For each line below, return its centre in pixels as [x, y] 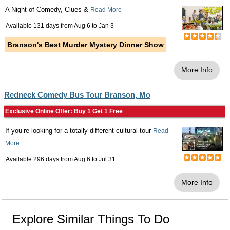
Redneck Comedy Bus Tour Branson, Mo [77, 95]
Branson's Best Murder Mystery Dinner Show [85, 45]
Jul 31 [107, 159]
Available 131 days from [40, 26]
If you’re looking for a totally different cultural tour [79, 131]
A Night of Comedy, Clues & [48, 9]
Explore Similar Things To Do [91, 219]
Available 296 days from [40, 159]
